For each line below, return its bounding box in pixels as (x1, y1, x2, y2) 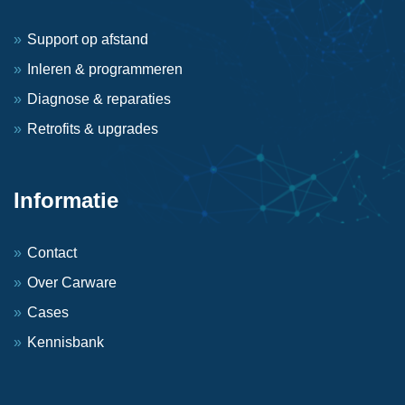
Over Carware (27, 274, 117, 290)
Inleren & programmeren (27, 61, 183, 77)
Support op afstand (27, 31, 148, 47)
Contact (27, 244, 77, 260)
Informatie (14, 187, 118, 212)
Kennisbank (27, 334, 104, 350)
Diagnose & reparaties (27, 90, 171, 107)
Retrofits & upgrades (27, 120, 158, 137)
